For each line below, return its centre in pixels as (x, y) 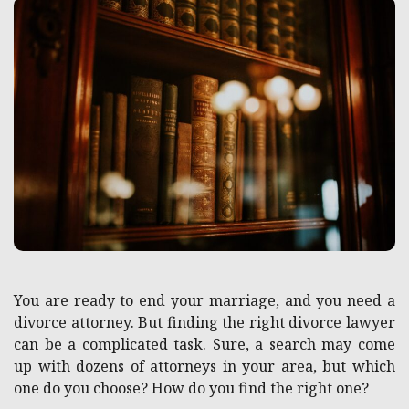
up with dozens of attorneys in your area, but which (204, 367)
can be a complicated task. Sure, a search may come (204, 345)
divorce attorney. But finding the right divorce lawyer (204, 323)
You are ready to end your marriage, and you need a (204, 301)
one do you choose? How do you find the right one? (191, 388)
